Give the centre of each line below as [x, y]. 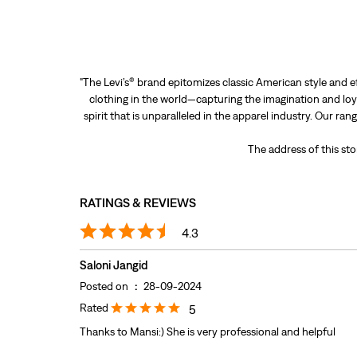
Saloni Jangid [114, 265]
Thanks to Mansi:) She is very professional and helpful [207, 332]
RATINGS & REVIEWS [137, 203]
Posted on [104, 286]
